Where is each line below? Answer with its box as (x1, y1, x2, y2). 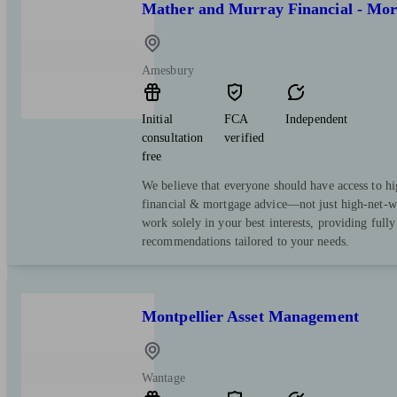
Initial (142, 112, 173, 126)
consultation (142, 130, 204, 144)
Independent (285, 112, 348, 126)
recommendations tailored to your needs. (142, 234, 349, 248)
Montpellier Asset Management (142, 307, 359, 325)
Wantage (142, 370, 185, 385)
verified (224, 130, 265, 144)
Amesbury (142, 63, 194, 77)
